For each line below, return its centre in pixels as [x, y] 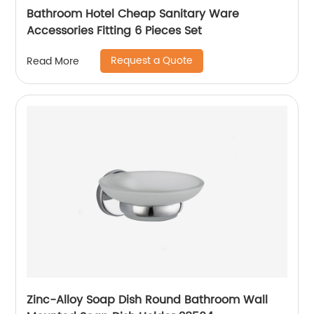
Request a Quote [152, 61]
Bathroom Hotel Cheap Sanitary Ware [133, 14]
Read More [53, 61]
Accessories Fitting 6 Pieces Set [115, 31]
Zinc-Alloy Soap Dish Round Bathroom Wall [148, 300]
